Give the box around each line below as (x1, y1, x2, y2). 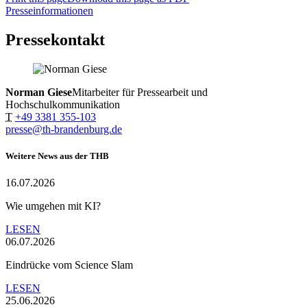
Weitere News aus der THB (5, 150, 109, 161)
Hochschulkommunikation (5, 98, 120, 110)
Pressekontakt (5, 30, 105, 49)
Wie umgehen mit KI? (5, 199, 101, 212)
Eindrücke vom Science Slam (5, 258, 133, 271)
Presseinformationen (5, 4, 93, 16)
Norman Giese (5, 86, 72, 98)
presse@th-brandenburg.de (5, 123, 122, 135)
